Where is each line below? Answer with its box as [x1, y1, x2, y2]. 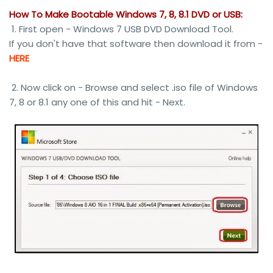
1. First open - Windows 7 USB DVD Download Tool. [9, 23, 233, 36]
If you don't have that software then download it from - [9, 37, 263, 51]
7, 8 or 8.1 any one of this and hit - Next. [9, 96, 185, 109]
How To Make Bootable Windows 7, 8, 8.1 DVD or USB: [9, 8, 243, 21]
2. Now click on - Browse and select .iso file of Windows [9, 81, 258, 94]
